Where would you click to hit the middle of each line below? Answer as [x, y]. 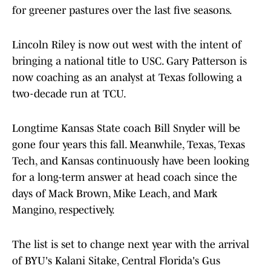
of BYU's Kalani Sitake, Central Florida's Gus [116, 261]
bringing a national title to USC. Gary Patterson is [129, 61]
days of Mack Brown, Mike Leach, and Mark [115, 194]
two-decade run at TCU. [69, 94]
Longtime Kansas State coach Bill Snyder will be [126, 129]
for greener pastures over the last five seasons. [122, 11]
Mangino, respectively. [64, 210]
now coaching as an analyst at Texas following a [127, 78]
